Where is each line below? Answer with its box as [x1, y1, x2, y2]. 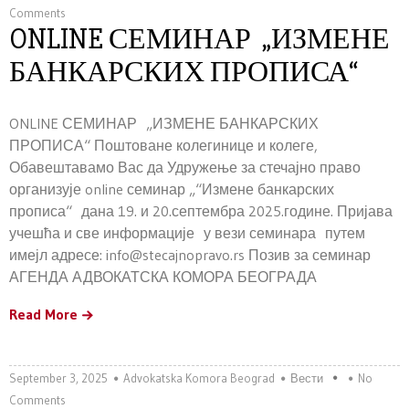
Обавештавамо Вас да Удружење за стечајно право [9, 158, 361, 176]
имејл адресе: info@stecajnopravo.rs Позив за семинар [9, 246, 371, 264]
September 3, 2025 [9, 371, 108, 385]
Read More [9, 305, 78, 323]
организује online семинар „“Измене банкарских [9, 180, 334, 198]
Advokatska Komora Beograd [123, 371, 275, 385]
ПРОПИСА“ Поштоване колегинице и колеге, [9, 136, 318, 154]
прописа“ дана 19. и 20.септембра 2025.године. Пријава [9, 202, 393, 220]
